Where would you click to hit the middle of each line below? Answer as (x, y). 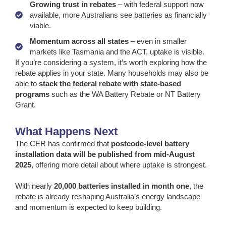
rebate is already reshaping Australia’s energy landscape (109, 197)
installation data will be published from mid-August (105, 154)
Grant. (25, 105)
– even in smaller (157, 41)
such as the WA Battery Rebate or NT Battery (125, 94)
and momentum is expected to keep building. (89, 207)
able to (27, 84)
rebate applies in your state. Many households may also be (112, 73)
